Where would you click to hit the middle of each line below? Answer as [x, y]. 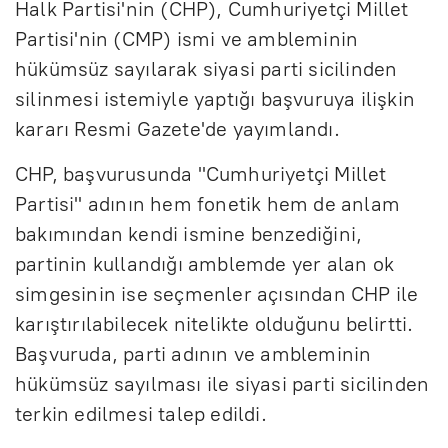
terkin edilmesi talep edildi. [141, 413]
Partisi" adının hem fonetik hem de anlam [208, 203]
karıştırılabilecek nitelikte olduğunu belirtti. [214, 323]
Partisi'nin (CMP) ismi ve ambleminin [187, 38]
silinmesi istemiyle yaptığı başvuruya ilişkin [215, 98]
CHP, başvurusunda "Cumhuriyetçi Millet [201, 173]
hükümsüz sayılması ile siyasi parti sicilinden [222, 383]
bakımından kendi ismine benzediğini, [189, 233]
